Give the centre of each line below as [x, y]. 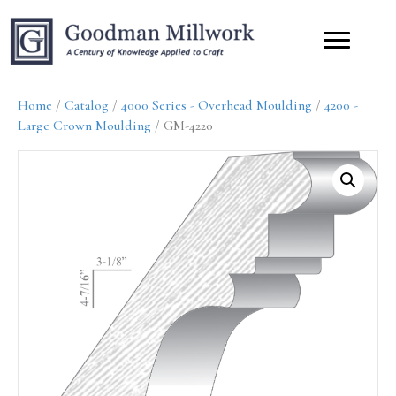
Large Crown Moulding [84, 125]
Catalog [87, 105]
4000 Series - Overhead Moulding [217, 105]
